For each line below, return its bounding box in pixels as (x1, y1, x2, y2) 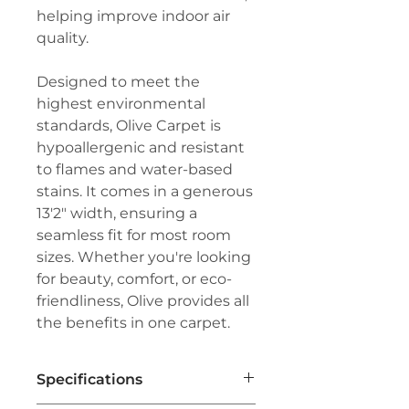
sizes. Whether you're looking (37, 248, 251, 266)
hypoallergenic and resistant (37, 139, 245, 156)
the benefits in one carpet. (37, 314, 230, 331)
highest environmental (37, 95, 205, 112)
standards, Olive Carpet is (37, 117, 221, 134)
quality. (37, 29, 89, 47)
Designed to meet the (37, 73, 200, 90)
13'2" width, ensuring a (37, 204, 197, 222)
